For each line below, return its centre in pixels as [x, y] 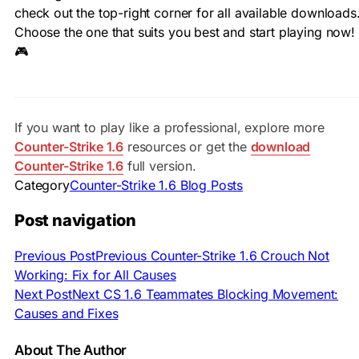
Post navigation [75, 221]
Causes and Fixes [67, 313]
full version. [160, 166]
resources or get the [187, 147]
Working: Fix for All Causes [95, 274]
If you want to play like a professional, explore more [169, 128]
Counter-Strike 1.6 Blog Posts [156, 186]
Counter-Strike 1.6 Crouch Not [240, 255]
